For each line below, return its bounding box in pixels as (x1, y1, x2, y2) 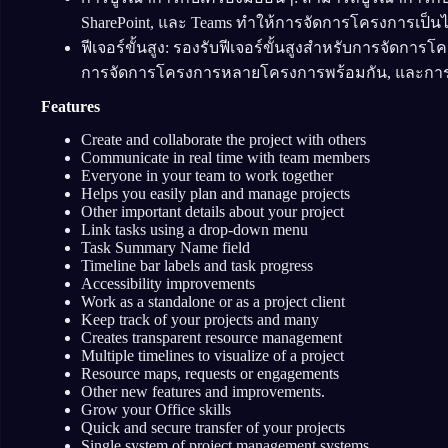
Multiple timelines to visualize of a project (81, 346, 344, 364)
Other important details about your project (81, 202, 344, 220)
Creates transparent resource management (81, 328, 342, 346)
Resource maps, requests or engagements (81, 364, 339, 382)
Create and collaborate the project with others (81, 130, 366, 148)
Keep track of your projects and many (81, 310, 319, 328)
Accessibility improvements (81, 274, 255, 292)
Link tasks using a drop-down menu (81, 220, 308, 238)
